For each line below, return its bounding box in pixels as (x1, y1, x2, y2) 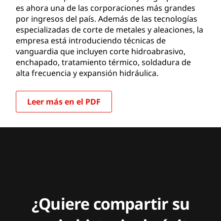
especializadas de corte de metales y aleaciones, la (16, 24, 203, 35)
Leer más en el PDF (27, 96, 101, 107)
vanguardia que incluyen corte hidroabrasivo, (16, 45, 185, 57)
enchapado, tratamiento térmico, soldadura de (16, 56, 191, 68)
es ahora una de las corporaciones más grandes (16, 2, 195, 13)
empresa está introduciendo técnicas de (16, 35, 166, 46)
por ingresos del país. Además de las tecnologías (16, 13, 197, 24)
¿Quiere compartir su (31, 192, 189, 214)
